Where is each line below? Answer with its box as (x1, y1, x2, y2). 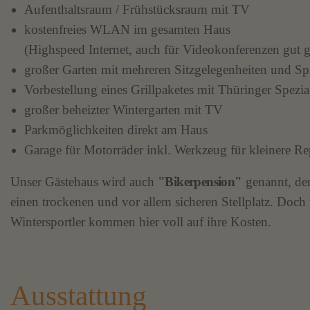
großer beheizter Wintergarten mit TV (24, 102, 223, 117)
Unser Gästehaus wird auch (10, 174, 158, 190)
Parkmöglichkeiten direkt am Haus (24, 122, 208, 137)
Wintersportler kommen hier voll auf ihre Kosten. (10, 215, 271, 230)
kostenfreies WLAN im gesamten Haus (24, 21, 230, 37)
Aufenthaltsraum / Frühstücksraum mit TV (24, 1, 250, 17)
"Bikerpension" (158, 174, 242, 190)
